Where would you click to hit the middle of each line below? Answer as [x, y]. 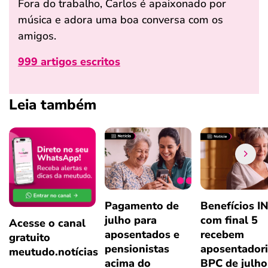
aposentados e [142, 234]
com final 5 [229, 220]
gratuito [30, 237]
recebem [222, 234]
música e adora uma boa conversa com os [121, 19]
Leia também [53, 104]
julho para [131, 220]
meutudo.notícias [54, 252]
